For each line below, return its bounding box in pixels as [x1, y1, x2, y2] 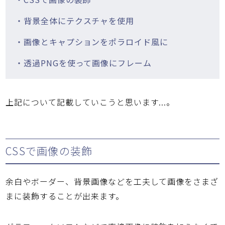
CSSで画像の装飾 [6, 143, 93, 159]
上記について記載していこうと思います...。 [6, 95, 175, 108]
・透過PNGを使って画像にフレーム [15, 57, 152, 69]
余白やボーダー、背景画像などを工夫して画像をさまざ [6, 175, 219, 188]
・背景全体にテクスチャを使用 [15, 15, 135, 27]
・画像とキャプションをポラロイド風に [15, 36, 169, 48]
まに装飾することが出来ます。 [6, 190, 124, 202]
